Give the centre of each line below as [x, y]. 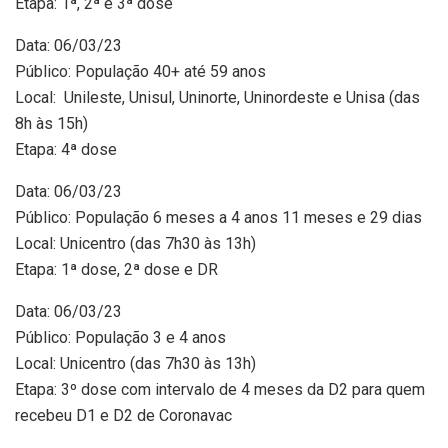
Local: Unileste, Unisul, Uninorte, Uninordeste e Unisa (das [217, 97]
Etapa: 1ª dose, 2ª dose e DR [116, 269]
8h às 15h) [51, 123]
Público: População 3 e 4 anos [120, 337]
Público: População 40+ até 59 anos [140, 71]
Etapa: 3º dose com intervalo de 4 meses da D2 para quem [220, 389]
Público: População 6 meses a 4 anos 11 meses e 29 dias [218, 217]
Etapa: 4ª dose [66, 149]
